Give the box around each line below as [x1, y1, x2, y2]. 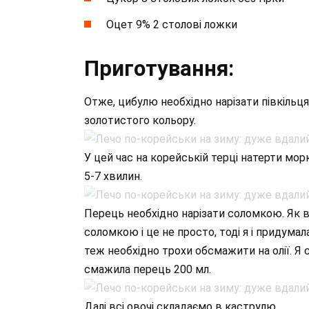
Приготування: [84, 56, 234, 82]
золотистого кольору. [84, 114, 196, 128]
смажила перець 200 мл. [84, 263, 211, 277]
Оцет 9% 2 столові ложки [106, 18, 237, 32]
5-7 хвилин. [84, 170, 142, 183]
